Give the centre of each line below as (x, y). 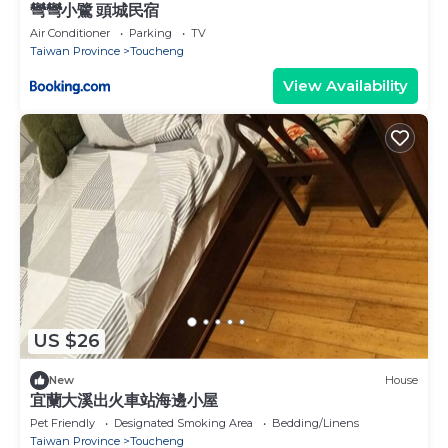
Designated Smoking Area (183, 422)
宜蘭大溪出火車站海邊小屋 (124, 400)
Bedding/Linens (315, 422)
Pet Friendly (62, 422)
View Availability (345, 85)
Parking (150, 32)
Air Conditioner (70, 32)
